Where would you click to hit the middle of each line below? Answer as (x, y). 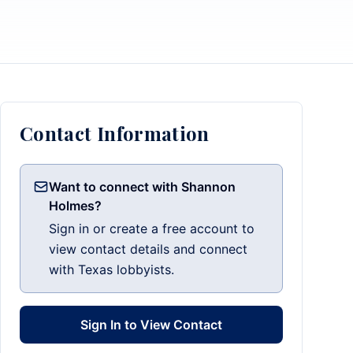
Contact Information (115, 133)
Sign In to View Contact (151, 325)
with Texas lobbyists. (111, 269)
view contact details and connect (148, 249)
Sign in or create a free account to (152, 229)
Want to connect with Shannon (142, 187)
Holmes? (75, 206)
